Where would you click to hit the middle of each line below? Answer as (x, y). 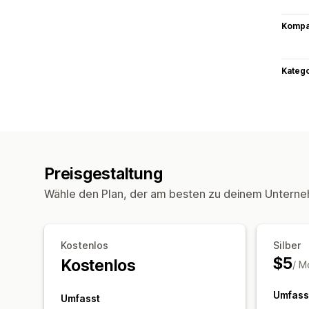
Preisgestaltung (103, 173)
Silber (287, 245)
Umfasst (80, 298)
